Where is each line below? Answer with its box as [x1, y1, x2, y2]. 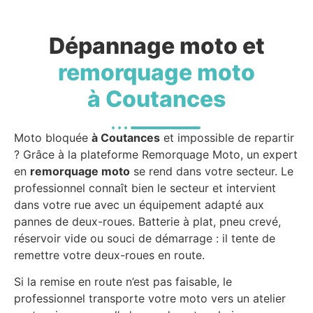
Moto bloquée [14, 131, 92, 145]
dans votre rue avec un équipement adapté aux [14, 198, 264, 212]
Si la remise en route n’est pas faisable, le [14, 275, 232, 289]
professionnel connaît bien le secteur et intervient [14, 181, 276, 195]
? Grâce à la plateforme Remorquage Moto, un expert [14, 147, 298, 161]
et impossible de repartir [160, 131, 294, 145]
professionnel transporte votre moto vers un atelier [14, 291, 286, 306]
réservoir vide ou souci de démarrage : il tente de [14, 231, 275, 245]
